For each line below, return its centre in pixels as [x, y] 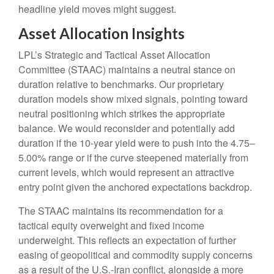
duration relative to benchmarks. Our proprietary [121, 84]
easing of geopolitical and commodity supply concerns [135, 255]
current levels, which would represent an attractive [126, 172]
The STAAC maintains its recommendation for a [121, 211]
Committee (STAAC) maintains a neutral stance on [127, 70]
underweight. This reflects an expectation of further [127, 240]
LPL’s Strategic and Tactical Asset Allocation [114, 55]
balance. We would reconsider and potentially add [127, 128]
